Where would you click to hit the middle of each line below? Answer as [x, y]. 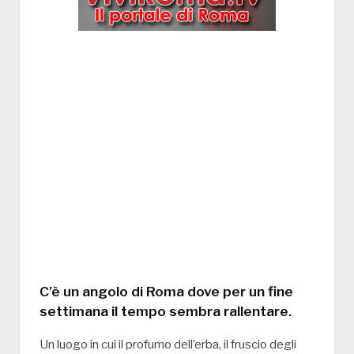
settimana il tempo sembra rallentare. [166, 311]
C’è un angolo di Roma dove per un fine [166, 292]
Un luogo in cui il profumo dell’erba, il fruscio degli [168, 345]
